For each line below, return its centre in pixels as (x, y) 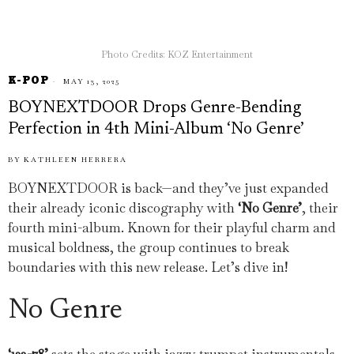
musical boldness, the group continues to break (149, 247)
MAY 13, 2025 (90, 81)
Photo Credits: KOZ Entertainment (177, 55)
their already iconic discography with (123, 208)
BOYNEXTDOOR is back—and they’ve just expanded (168, 188)
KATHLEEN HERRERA (75, 160)
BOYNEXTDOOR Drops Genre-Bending (154, 109)
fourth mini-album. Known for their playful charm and (172, 228)
